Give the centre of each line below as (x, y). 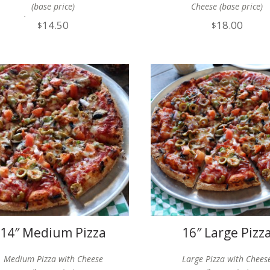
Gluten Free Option (53, 19)
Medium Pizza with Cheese (53, 259)
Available (53, 33)
